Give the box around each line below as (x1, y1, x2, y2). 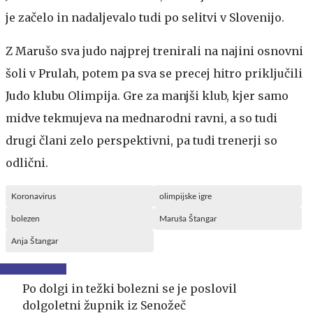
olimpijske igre (159, 191, 212, 201)
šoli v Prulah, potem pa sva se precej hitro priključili (6, 66, 303, 80)
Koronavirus (11, 191, 56, 201)
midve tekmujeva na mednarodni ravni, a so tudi (6, 110, 277, 125)
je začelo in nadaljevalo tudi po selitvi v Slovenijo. (6, 10, 284, 24)
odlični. (6, 155, 48, 170)
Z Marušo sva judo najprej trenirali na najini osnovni (6, 43, 303, 58)
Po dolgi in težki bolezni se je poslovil (22, 281, 237, 296)
